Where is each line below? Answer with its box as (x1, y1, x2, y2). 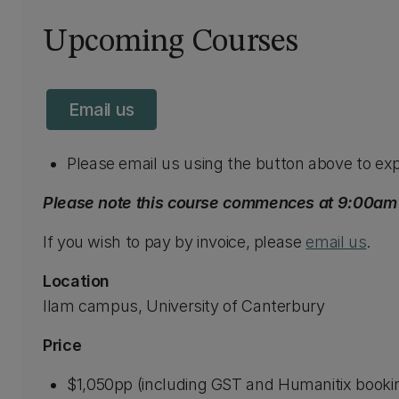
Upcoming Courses (43, 27, 298, 59)
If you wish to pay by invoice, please (43, 232, 306, 251)
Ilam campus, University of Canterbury (43, 297, 330, 315)
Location (43, 272, 110, 290)
